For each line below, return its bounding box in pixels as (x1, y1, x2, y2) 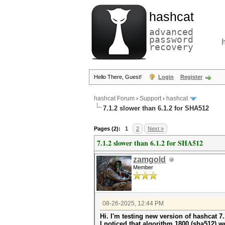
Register (180, 74, 202, 80)
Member (133, 164, 153, 170)
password (149, 34, 193, 45)
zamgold (133, 155, 166, 164)
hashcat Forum (94, 95, 135, 102)
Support (140, 95, 161, 102)
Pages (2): (94, 126, 121, 132)
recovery (149, 42, 193, 52)
